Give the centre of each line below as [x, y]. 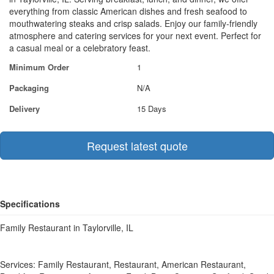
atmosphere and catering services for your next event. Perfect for [135, 35]
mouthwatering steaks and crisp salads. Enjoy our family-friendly [133, 23]
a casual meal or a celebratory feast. [80, 48]
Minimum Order [39, 67]
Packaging [29, 88]
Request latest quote [137, 146]
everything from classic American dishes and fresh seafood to [128, 11]
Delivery [24, 109]
